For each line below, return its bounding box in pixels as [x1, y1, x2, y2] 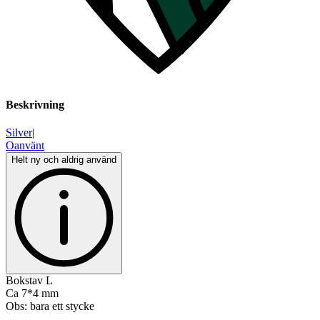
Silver [6, 126, 32, 139]
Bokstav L [6, 274, 53, 287]
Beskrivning [6, 99, 64, 111]
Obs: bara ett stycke [6, 300, 94, 313]
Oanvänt [6, 139, 44, 152]
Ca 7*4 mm [6, 287, 59, 300]
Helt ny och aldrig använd [11, 154, 116, 166]
